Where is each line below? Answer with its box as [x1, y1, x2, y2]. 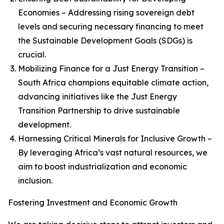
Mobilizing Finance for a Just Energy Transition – [18, 63, 204, 73]
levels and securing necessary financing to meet [18, 21, 203, 31]
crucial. [18, 49, 46, 59]
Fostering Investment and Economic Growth [8, 197, 177, 207]
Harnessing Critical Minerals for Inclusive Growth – [18, 133, 212, 143]
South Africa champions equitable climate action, [18, 77, 208, 87]
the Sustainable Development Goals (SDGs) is [18, 35, 192, 45]
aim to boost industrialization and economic [18, 161, 187, 171]
